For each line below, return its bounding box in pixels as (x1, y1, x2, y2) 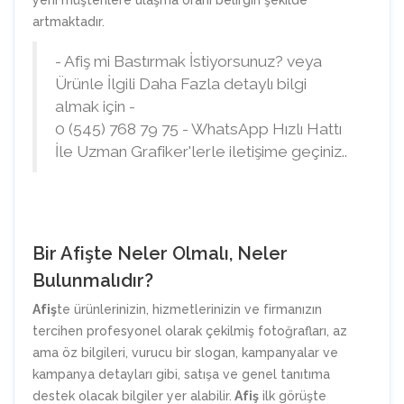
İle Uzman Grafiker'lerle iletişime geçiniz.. (55, 142, 347, 161)
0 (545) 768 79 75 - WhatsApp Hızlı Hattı (55, 120, 342, 139)
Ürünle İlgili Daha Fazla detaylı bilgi (55, 75, 307, 94)
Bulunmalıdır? (32, 270, 153, 292)
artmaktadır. (32, 14, 105, 30)
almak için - (55, 97, 135, 116)
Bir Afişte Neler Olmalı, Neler (32, 243, 288, 265)
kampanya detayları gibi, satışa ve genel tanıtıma (32, 367, 330, 382)
